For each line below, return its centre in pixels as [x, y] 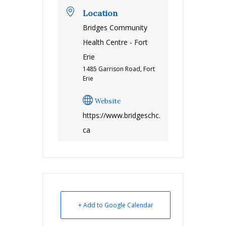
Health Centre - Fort [115, 42]
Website [108, 101]
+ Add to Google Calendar [116, 205]
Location [100, 13]
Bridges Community [115, 27]
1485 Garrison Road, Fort [119, 69]
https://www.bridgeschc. [122, 115]
